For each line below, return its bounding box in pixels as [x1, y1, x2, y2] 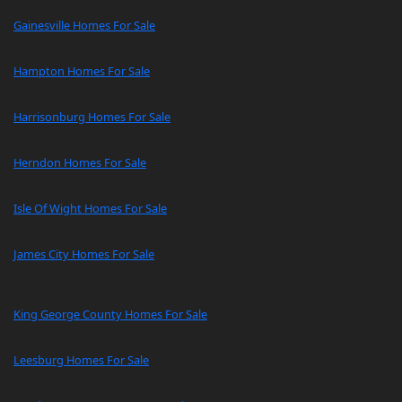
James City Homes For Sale [13, 246, 154, 263]
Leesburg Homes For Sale [13, 352, 149, 369]
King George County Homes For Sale [13, 306, 207, 323]
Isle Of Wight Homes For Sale [13, 200, 167, 217]
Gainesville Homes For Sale [13, 17, 155, 34]
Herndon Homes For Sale [13, 154, 146, 171]
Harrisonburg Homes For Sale [13, 109, 170, 126]
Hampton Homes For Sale [13, 63, 150, 80]
